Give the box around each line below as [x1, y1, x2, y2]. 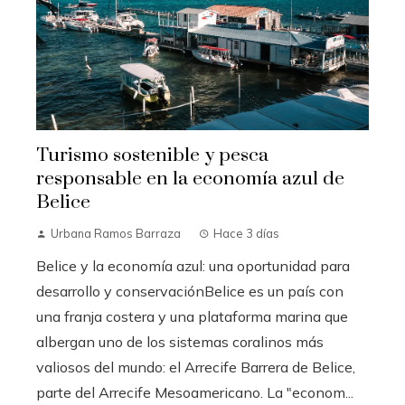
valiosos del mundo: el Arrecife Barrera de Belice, [36, 358, 355, 377]
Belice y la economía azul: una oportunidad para [36, 257, 350, 276]
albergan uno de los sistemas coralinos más [36, 333, 324, 352]
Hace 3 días [213, 226, 279, 241]
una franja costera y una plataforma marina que [36, 307, 348, 326]
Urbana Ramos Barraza [51, 226, 181, 241]
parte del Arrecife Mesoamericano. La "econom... [36, 383, 353, 402]
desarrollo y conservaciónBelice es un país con [36, 282, 344, 301]
